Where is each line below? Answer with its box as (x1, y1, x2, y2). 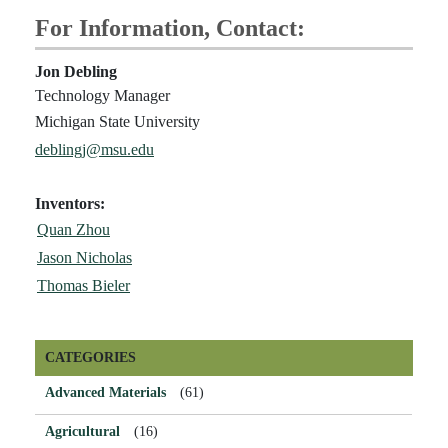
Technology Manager (35, 86, 170, 104)
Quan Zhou (37, 220, 110, 238)
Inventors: (35, 194, 105, 212)
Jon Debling (35, 62, 117, 80)
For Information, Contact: (35, 14, 305, 41)
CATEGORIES (45, 349, 136, 365)
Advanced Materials (45, 384, 166, 400)
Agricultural (45, 423, 120, 439)
